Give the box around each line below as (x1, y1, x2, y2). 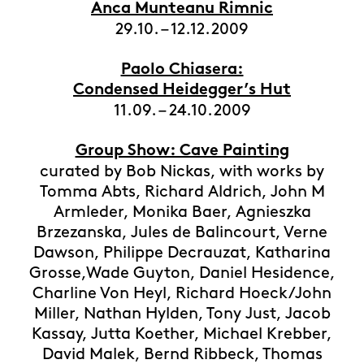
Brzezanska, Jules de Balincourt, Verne (37, 225, 327, 240)
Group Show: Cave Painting (75, 144, 289, 159)
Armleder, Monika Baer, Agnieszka (53, 205, 311, 219)
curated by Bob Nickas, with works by (40, 164, 324, 179)
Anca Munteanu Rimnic (91, 2, 273, 17)
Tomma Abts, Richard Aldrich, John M (39, 184, 325, 199)
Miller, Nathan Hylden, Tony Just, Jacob (33, 306, 331, 321)
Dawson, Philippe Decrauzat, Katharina (33, 245, 331, 260)
